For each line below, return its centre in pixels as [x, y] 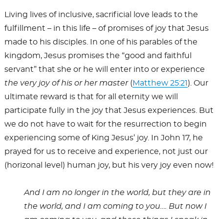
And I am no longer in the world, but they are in [117, 192]
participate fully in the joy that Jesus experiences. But [109, 110]
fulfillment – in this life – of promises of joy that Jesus [106, 28]
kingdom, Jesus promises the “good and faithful [98, 55]
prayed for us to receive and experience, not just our [106, 151]
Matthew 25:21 [160, 83]
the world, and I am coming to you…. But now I [115, 206]
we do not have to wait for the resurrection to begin [105, 124]
